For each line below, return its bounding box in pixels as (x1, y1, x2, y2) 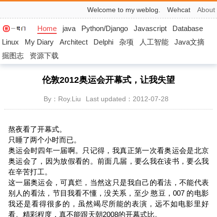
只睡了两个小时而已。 (8, 136, 81, 144)
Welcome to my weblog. (87, 6, 160, 14)
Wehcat (167, 6, 190, 14)
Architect (60, 38, 88, 46)
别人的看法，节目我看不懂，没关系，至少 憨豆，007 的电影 (8, 189, 209, 197)
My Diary (25, 38, 54, 46)
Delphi (93, 38, 113, 46)
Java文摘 (174, 38, 204, 46)
